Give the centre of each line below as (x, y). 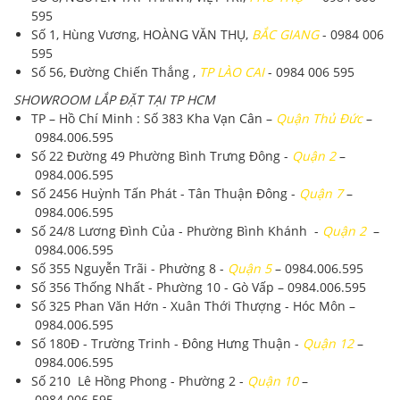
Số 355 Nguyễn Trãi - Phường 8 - (129, 268)
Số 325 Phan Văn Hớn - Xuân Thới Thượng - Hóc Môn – (193, 305)
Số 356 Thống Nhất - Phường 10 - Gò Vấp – (159, 287)
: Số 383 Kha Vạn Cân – (204, 118)
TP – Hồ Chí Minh (82, 118)
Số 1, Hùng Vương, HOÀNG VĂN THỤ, (142, 34)
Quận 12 (328, 343)
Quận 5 (250, 268)
